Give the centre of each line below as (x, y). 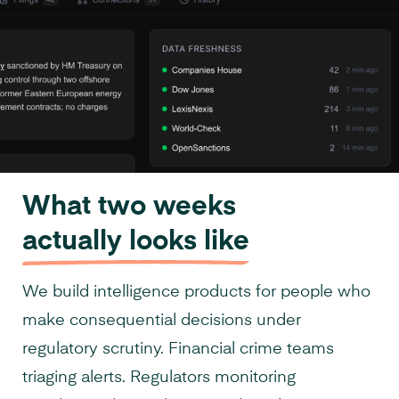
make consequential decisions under (162, 320)
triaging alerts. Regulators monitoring (159, 377)
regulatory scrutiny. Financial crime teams (178, 349)
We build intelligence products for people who (196, 292)
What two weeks (129, 207)
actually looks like (136, 242)
